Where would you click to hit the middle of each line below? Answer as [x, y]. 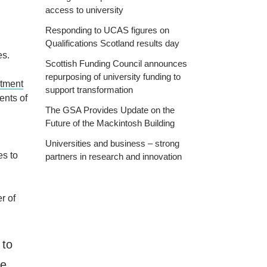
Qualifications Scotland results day [112, 43]
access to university [84, 10]
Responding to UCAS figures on [107, 30]
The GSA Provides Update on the [110, 110]
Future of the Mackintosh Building [110, 123]
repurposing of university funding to [113, 77]
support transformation [89, 90]
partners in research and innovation [114, 156]
